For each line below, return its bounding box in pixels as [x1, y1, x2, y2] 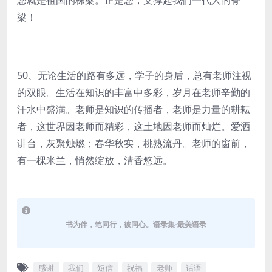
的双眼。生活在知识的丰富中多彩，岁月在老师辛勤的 [17, 86, 250, 99]
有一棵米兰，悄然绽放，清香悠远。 [17, 154, 172, 167]
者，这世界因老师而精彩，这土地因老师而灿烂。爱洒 [17, 120, 250, 133]
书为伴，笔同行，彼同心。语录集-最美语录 [66, 219, 206, 229]
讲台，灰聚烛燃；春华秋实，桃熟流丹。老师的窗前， [17, 137, 250, 150]
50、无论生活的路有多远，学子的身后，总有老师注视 [17, 69, 251, 82]
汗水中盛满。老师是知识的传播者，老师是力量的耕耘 [17, 103, 250, 116]
